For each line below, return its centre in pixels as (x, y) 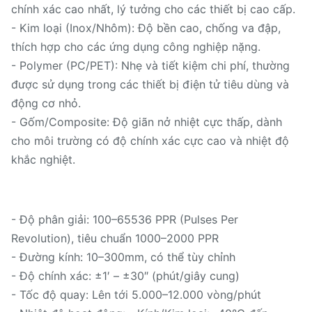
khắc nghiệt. (43, 159)
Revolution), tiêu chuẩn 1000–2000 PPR (115, 238)
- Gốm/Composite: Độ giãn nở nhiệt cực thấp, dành (147, 122)
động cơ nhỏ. (46, 103)
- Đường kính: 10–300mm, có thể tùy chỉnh (123, 257)
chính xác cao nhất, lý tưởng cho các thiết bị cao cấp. (153, 9)
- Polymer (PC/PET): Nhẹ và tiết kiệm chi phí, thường (150, 65)
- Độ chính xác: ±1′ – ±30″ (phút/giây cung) (125, 276)
